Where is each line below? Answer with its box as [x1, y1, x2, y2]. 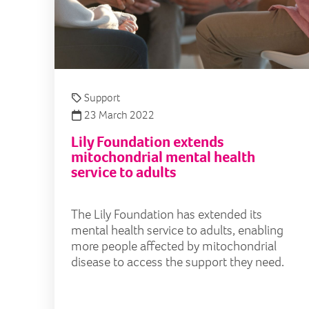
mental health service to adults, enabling [71, 221, 283, 239]
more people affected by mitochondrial [71, 237, 277, 255]
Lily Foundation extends [71, 132, 223, 152]
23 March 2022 [82, 108, 154, 123]
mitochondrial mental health [71, 147, 255, 168]
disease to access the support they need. [71, 253, 284, 271]
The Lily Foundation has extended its [71, 206, 262, 223]
